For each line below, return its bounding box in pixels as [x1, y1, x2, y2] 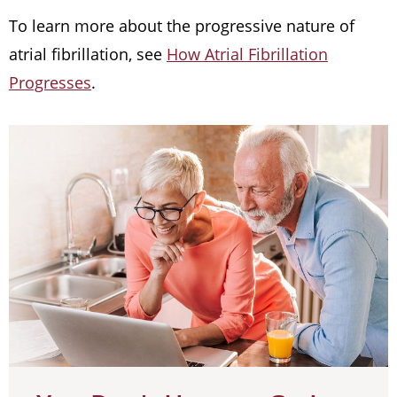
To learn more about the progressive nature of [9, 15, 354, 36]
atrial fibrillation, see [9, 43, 167, 65]
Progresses [9, 72, 91, 93]
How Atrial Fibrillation [167, 43, 328, 65]
